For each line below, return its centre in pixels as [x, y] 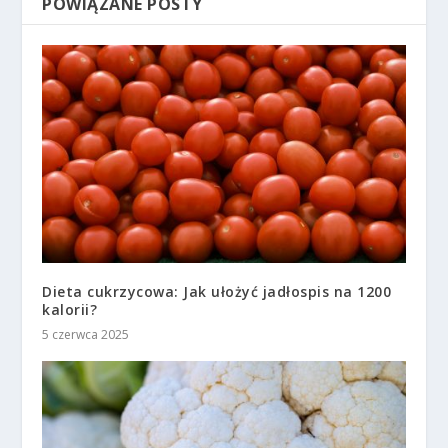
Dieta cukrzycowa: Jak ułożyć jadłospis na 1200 [217, 291]
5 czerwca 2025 [86, 334]
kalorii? [70, 309]
